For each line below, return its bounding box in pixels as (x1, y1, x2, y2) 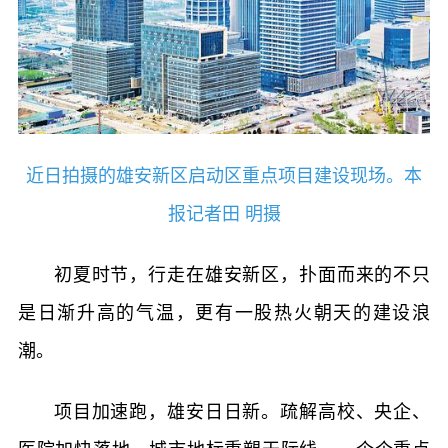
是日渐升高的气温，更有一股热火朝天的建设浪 (17, 302, 431, 323)
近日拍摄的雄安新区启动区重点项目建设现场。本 (26, 165, 422, 186)
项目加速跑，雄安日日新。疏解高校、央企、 (53, 401, 431, 422)
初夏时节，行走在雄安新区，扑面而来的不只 (53, 264, 431, 285)
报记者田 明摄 (167, 203, 281, 224)
